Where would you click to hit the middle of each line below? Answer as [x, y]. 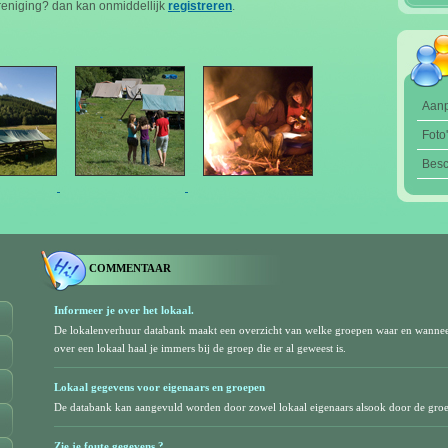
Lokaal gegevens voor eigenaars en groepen [159, 387]
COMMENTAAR [130, 268]
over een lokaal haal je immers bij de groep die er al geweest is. [200, 348]
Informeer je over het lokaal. [124, 310]
